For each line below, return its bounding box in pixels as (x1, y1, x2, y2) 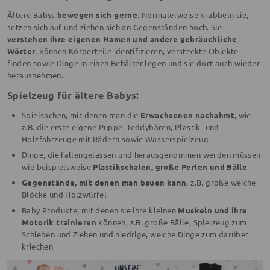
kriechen (22, 241, 54, 252)
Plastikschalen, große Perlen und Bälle (93, 162, 248, 172)
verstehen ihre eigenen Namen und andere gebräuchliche (7, 34, 237, 45)
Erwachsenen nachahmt (140, 110, 234, 121)
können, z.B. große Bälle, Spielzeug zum (96, 217, 247, 228)
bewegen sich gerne (57, 10, 138, 20)
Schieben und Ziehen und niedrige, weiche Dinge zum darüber (22, 229, 249, 240)
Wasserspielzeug (145, 134, 209, 145)
